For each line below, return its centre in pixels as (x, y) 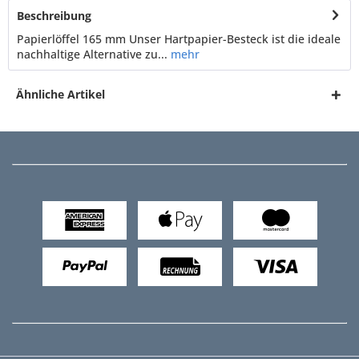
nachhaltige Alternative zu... (92, 54)
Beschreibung (54, 15)
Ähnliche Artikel (61, 94)
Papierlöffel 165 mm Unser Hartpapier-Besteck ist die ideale (179, 38)
